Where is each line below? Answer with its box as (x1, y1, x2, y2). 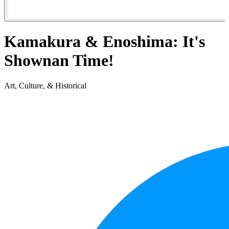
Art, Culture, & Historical (4, 81, 86, 90)
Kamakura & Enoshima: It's (4, 32, 205, 51)
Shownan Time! (4, 51, 114, 70)
